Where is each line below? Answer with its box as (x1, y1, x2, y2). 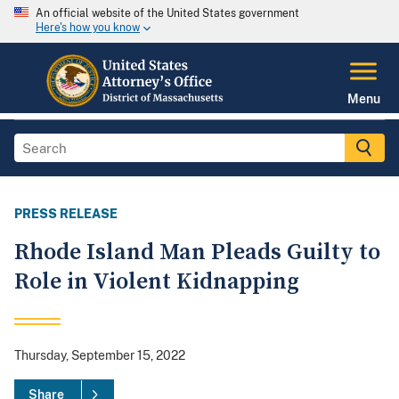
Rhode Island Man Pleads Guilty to (14, 238, 380, 268)
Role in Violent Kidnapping (14, 267, 299, 297)
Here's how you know (36, 21, 140, 35)
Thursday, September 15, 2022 (14, 348, 185, 363)
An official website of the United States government (36, 7, 299, 20)
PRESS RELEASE (14, 207, 118, 222)
